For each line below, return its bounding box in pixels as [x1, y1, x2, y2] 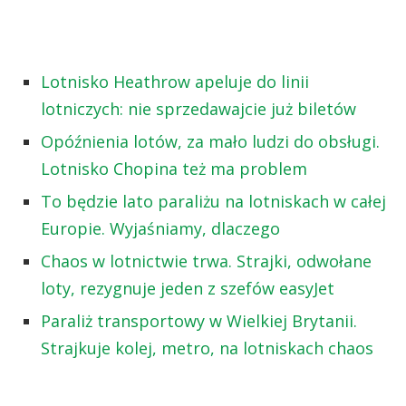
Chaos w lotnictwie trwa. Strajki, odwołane [41, 249, 372, 272]
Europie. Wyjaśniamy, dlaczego [41, 217, 280, 239]
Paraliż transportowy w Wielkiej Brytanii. [41, 309, 357, 332]
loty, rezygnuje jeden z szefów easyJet [41, 276, 334, 299]
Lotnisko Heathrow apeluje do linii [41, 70, 309, 92]
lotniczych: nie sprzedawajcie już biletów [41, 97, 356, 120]
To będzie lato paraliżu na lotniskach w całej [41, 189, 386, 212]
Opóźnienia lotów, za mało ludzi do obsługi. [41, 130, 380, 152]
